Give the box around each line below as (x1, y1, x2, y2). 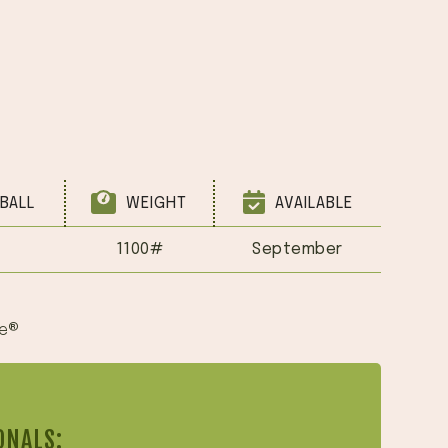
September (252, 241, 343, 258)
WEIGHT (121, 195, 188, 212)
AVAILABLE (269, 195, 353, 212)
